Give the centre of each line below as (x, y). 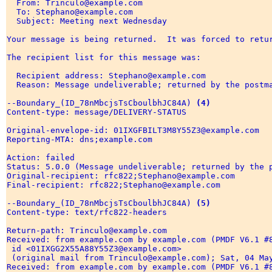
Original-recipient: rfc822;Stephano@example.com (123, 176)
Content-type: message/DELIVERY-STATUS (99, 112)
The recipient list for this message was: (106, 58)
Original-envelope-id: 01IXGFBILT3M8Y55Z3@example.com (135, 131)
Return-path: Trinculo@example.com (89, 231)
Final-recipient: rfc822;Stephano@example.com (116, 185)
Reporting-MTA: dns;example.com (82, 140)
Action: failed (43, 158)
